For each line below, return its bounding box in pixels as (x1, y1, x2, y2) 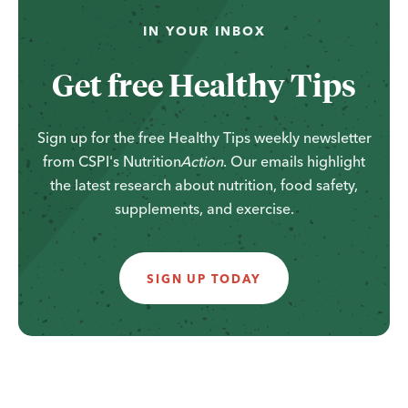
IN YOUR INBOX (142, 22, 266, 39)
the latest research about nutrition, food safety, (50, 175, 358, 194)
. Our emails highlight (222, 151, 365, 170)
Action (179, 151, 223, 170)
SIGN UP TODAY (147, 270, 261, 286)
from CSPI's (43, 151, 124, 170)
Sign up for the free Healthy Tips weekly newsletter (36, 127, 372, 147)
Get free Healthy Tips (52, 63, 356, 104)
